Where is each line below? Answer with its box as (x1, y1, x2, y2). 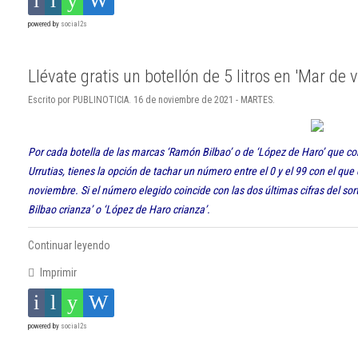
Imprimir (37, 266, 77, 280)
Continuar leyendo (28, 239, 110, 253)
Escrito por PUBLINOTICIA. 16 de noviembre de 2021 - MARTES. (28, 94, 275, 106)
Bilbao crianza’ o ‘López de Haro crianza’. (28, 203, 210, 217)
